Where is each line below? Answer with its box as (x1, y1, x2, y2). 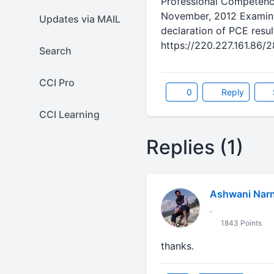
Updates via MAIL (39, 13, 120, 25)
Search (39, 45, 72, 57)
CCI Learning (39, 108, 100, 120)
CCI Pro (39, 76, 75, 89)
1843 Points (218, 218, 262, 228)
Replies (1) (146, 135, 243, 159)
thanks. (160, 240, 194, 252)
